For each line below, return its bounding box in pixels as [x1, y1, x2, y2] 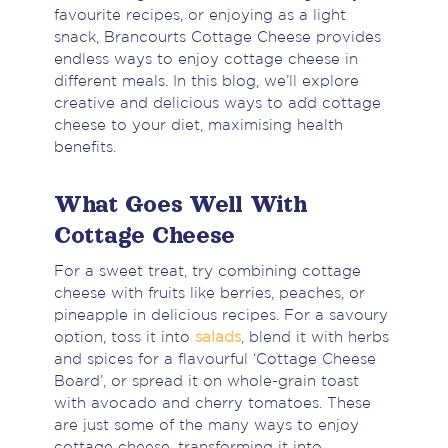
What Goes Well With [53, 191, 308, 218]
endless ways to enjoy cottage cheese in [53, 53, 358, 67]
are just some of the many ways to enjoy [53, 419, 359, 433]
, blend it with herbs [240, 331, 389, 345]
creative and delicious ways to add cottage [53, 97, 381, 111]
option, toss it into [53, 331, 195, 345]
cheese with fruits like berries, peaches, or [53, 287, 365, 301]
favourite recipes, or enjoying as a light [53, 9, 346, 23]
